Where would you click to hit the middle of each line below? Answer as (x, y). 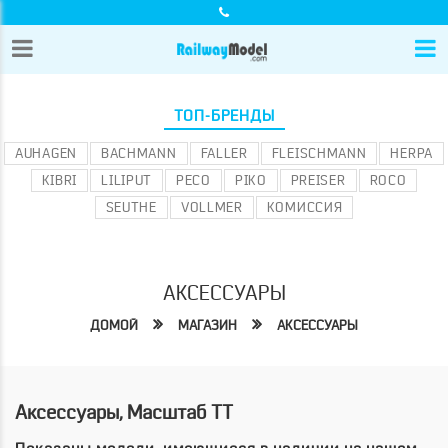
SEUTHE (131, 207)
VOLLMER (211, 207)
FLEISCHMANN (319, 153)
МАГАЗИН (207, 325)
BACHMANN (138, 153)
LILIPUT (127, 180)
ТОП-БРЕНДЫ (224, 116)
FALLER (224, 153)
